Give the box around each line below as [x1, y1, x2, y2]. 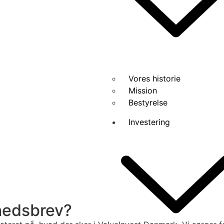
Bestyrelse [128, 97, 167, 107]
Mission [128, 85, 157, 95]
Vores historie [128, 73, 180, 83]
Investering [128, 117, 170, 127]
